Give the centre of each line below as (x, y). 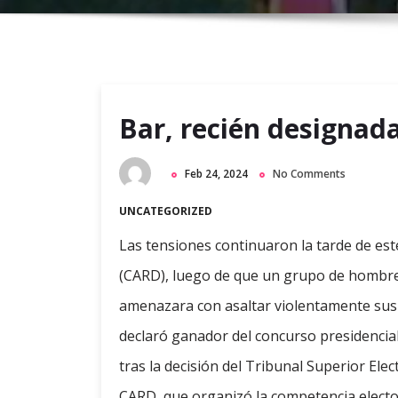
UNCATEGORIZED (166, 211)
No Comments (309, 174)
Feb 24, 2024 (216, 174)
